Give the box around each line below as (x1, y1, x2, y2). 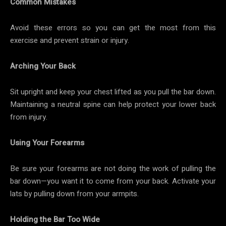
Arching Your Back (10, 60, 76, 72)
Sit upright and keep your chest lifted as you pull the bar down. (10, 86, 216, 97)
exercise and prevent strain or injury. (10, 34, 129, 46)
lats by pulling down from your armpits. (10, 188, 139, 199)
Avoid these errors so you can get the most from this (10, 22, 216, 33)
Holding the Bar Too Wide (10, 213, 100, 225)
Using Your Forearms (10, 137, 84, 148)
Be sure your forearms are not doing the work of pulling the (10, 162, 216, 174)
